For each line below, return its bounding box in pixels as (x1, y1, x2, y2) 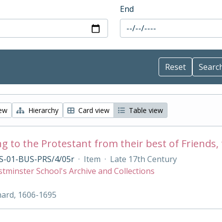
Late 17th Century (110, 154, 177, 165)
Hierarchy (26, 106, 58, 115)
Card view (76, 106, 110, 115)
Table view (127, 106, 163, 115)
